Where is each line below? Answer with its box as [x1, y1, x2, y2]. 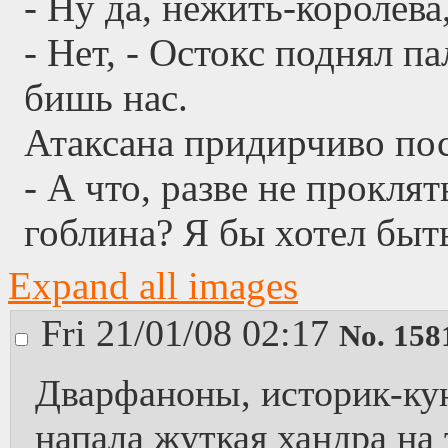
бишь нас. [24, 76, 188, 119]
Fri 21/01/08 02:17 [41, 312, 339, 354]
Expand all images [8, 264, 298, 307]
